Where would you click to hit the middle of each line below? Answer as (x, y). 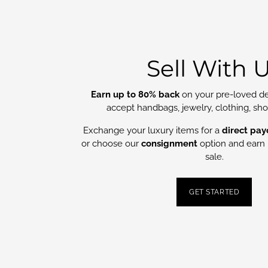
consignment (169, 143)
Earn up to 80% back (135, 94)
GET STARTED (214, 192)
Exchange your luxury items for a (152, 130)
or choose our (111, 143)
